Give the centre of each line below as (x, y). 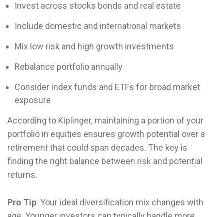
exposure (33, 100)
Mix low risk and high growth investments (94, 46)
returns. (22, 174)
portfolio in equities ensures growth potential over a (106, 134)
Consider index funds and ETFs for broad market (107, 87)
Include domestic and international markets (98, 26)
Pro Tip (22, 202)
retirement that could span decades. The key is (97, 147)
